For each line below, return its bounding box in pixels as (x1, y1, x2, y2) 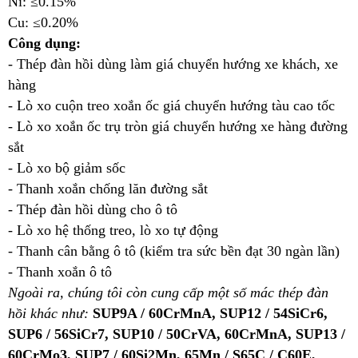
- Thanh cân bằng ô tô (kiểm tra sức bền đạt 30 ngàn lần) (8, 243, 340, 260)
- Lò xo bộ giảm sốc (8, 160, 125, 177)
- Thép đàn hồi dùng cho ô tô (8, 201, 177, 218)
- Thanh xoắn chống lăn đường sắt (8, 181, 208, 197)
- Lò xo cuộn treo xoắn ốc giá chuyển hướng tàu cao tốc (8, 97, 335, 114)
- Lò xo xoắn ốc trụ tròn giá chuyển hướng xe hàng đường (8, 118, 348, 135)
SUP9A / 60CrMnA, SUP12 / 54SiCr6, (89, 305, 328, 322)
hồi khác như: (8, 305, 89, 322)
